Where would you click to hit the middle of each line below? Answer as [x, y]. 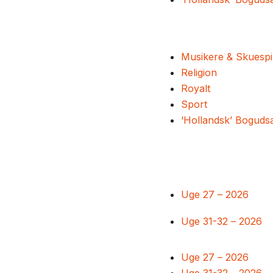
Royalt [196, 88]
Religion [199, 73]
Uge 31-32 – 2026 [222, 221]
